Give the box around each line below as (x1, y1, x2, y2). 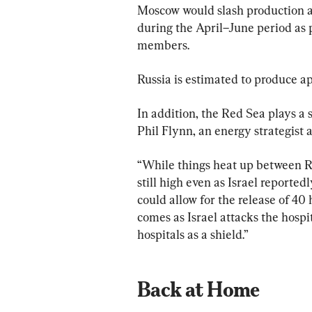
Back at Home (137, 276, 260, 302)
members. (137, 37, 189, 52)
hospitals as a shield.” (137, 226, 249, 242)
